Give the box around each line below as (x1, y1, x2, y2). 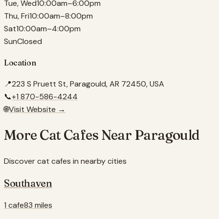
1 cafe (4, 199, 24, 210)
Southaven (4, 176, 52, 189)
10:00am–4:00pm (16, 23, 81, 34)
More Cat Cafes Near (4, 127, 134, 144)
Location (4, 57, 36, 67)
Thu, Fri (4, 10, 29, 21)
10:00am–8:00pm (29, 10, 93, 21)
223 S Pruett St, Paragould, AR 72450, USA (12, 79, 164, 89)
